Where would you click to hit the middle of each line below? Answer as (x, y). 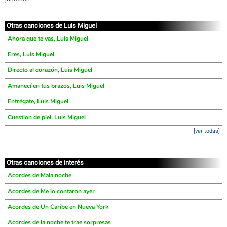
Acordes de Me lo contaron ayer (51, 191)
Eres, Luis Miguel (31, 54)
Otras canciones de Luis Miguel (52, 26)
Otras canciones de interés (45, 162)
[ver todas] (207, 131)
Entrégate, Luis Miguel (38, 101)
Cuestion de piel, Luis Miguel (47, 117)
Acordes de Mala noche (40, 175)
